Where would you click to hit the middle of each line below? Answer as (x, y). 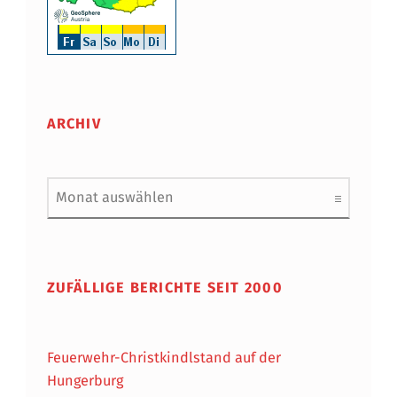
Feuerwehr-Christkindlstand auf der (163, 358)
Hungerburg (85, 381)
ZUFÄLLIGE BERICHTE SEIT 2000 (164, 287)
